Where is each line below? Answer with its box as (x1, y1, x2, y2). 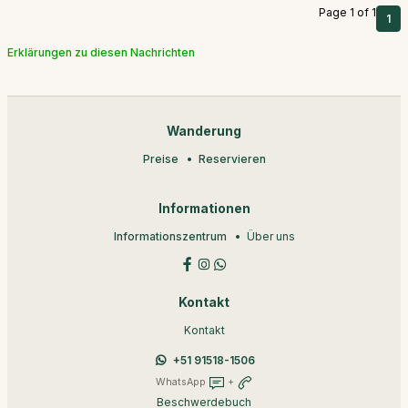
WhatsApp (155, 375, 209, 388)
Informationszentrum (113, 229, 227, 243)
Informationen (158, 201, 250, 216)
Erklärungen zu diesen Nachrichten (7, 46, 195, 59)
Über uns (246, 229, 295, 243)
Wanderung (167, 124, 241, 138)
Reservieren (198, 152, 266, 166)
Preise (142, 152, 178, 166)
